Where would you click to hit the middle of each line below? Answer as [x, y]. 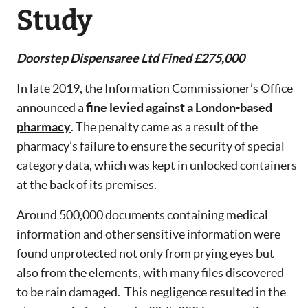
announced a [51, 108]
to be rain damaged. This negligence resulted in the [151, 292]
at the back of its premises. [87, 185]
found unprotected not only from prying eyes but [145, 254]
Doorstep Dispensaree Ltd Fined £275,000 [131, 58]
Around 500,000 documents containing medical [142, 215]
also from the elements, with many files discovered [150, 273]
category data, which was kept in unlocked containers [157, 166]
